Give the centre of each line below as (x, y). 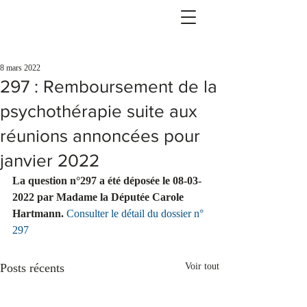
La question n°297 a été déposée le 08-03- (107, 181)
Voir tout (202, 266)
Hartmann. (38, 213)
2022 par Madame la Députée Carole (99, 197)
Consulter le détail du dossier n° (136, 213)
